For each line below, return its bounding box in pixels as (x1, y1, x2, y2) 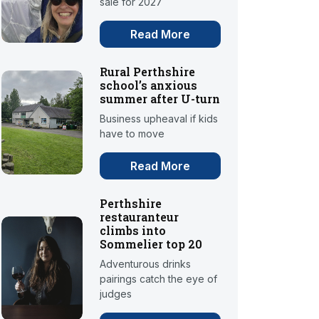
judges (100, 288, 132, 300)
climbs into (100, 223, 167, 239)
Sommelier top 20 (100, 236, 203, 252)
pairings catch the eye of (100, 273, 218, 286)
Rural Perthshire (100, 64, 196, 80)
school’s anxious (100, 78, 198, 93)
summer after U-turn (100, 91, 221, 107)
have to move (100, 127, 165, 140)
